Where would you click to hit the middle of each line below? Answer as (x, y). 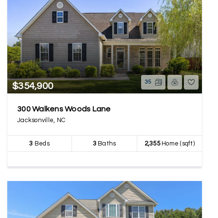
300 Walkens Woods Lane (64, 109)
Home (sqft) (177, 144)
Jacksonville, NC (41, 120)
